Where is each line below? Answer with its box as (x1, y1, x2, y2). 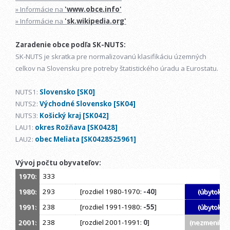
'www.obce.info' (65, 5, 122, 14)
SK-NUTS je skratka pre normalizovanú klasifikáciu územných (15, 52, 206, 62)
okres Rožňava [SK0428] (35, 123, 118, 132)
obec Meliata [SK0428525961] (35, 135, 136, 144)
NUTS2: (15, 99, 40, 109)
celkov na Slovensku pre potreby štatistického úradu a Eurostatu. (15, 64, 218, 73)
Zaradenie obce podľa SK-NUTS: (15, 40, 126, 50)
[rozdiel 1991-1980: (77, 202, 143, 212)
